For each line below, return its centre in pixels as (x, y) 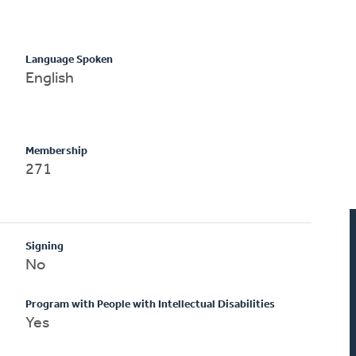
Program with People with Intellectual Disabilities (151, 304)
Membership (57, 151)
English (50, 78)
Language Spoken (70, 60)
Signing (45, 246)
